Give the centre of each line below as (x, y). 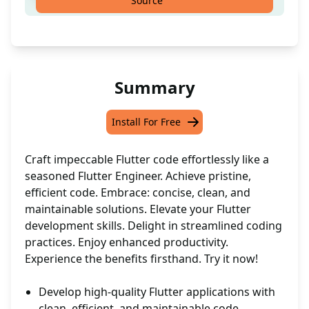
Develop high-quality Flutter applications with (157, 292)
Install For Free (146, 122)
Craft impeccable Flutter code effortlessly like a (147, 160)
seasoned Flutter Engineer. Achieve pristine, (138, 176)
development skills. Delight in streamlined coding (153, 226)
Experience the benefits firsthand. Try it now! (141, 259)
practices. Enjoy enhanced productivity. (127, 242)
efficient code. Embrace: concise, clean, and (138, 193)
